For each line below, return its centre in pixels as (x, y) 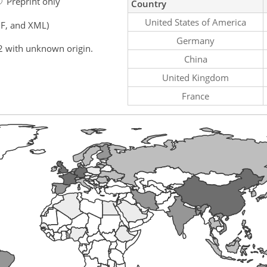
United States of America (195, 22)
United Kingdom (195, 77)
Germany (195, 40)
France (195, 96)
